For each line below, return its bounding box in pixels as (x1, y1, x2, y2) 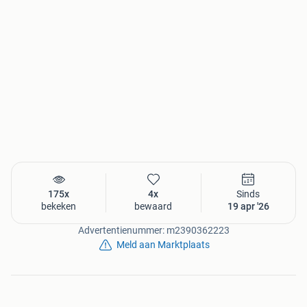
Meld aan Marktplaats (116, 239, 210, 251)
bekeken (41, 201, 77, 212)
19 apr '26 (227, 201, 269, 212)
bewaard (134, 201, 173, 212)
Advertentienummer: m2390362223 (77, 225, 230, 236)
